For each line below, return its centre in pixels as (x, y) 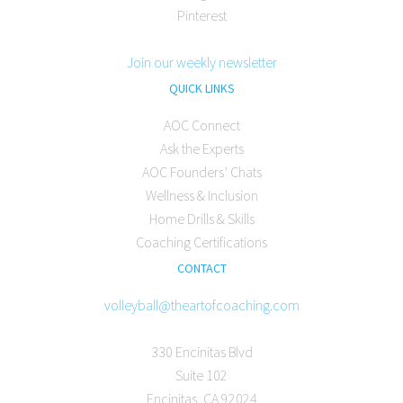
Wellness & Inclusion (201, 196)
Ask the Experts (201, 149)
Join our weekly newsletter (201, 63)
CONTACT (201, 269)
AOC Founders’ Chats (201, 172)
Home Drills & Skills (201, 219)
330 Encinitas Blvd (201, 352)
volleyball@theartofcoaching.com (201, 305)
